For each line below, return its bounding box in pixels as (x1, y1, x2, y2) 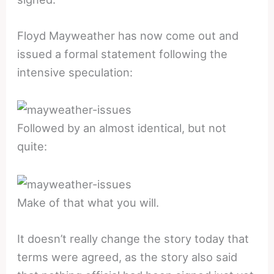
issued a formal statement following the (17, 47, 228, 61)
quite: (17, 139, 48, 154)
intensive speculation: (17, 65, 133, 80)
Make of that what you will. (17, 195, 160, 209)
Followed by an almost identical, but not (17, 121, 227, 135)
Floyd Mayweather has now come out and (17, 29, 239, 43)
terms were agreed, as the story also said (17, 250, 238, 264)
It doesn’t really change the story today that (17, 231, 250, 245)
